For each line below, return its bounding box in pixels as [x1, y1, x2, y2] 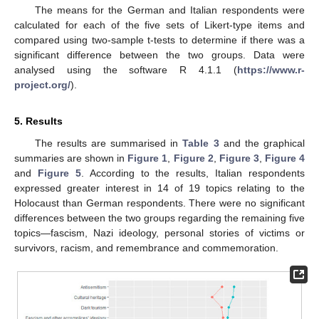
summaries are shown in [14, 152, 128, 164]
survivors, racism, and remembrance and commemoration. [14, 242, 278, 254]
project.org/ [14, 79, 70, 91]
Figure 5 [37, 167, 81, 179]
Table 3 [182, 137, 219, 150]
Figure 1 [127, 152, 168, 164]
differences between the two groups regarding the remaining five [14, 212, 305, 224]
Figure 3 [219, 152, 259, 164]
